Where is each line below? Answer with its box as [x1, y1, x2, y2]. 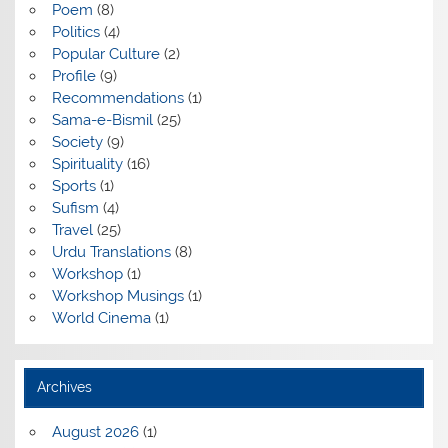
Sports [51, 177, 96, 196]
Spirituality [51, 155, 123, 174]
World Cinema [51, 309, 151, 328]
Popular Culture [51, 45, 160, 64]
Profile [51, 67, 96, 86]
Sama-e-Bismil [51, 111, 153, 130]
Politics [51, 23, 100, 42]
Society [51, 133, 103, 152]
